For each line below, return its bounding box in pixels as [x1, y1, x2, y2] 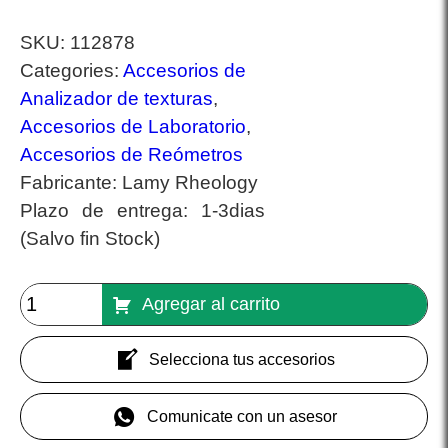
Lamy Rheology [122, 172, 258, 194]
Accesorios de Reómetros [20, 144, 243, 166]
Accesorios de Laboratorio [20, 116, 246, 138]
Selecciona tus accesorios [148, 350, 335, 368]
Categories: [20, 60, 123, 82]
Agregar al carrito [142, 294, 281, 315]
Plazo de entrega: [20, 200, 201, 222]
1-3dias [200, 200, 265, 222]
